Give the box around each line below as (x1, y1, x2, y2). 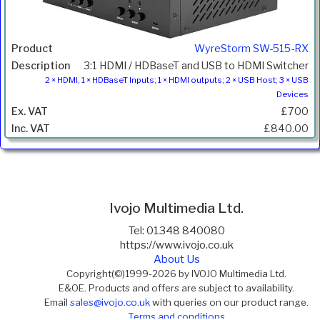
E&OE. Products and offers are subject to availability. (59, 281, 295, 294)
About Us (153, 252, 200, 266)
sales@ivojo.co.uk (70, 296, 151, 308)
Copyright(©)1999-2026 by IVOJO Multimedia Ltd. (66, 267, 287, 279)
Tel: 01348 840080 (128, 224, 225, 237)
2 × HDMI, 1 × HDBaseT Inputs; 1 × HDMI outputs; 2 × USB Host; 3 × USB (45, 75, 309, 86)
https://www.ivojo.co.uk (119, 238, 234, 251)
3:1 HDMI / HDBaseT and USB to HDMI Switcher (84, 59, 309, 73)
